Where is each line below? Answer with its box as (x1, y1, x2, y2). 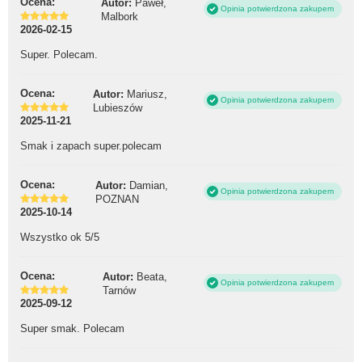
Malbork (101, 10, 138, 23)
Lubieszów (93, 101, 142, 114)
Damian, (129, 179, 168, 192)
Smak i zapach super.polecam (20, 140, 162, 153)
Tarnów (103, 284, 136, 297)
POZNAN (95, 192, 139, 205)
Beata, (137, 270, 167, 283)
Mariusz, (127, 87, 167, 100)
